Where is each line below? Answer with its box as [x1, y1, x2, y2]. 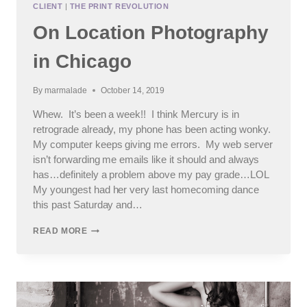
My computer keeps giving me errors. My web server [33, 138, 273, 151]
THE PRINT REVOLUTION [69, 1, 169, 10]
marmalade [45, 86, 87, 96]
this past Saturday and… [33, 199, 143, 211]
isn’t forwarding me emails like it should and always [33, 153, 260, 166]
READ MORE [33, 226, 88, 236]
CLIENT [33, 1, 63, 10]
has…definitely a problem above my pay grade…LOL [33, 169, 272, 181]
